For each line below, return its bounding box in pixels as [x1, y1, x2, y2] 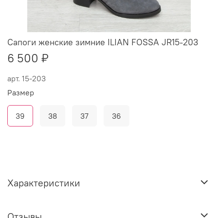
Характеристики [7, 177, 80, 189]
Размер [7, 88, 34, 97]
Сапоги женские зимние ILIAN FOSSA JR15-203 [7, 36, 198, 48]
